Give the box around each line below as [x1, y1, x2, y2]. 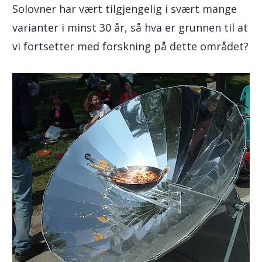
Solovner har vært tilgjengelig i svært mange [12, 2, 237, 16]
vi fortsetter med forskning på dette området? [12, 39, 249, 53]
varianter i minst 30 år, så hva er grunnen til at [12, 20, 248, 35]
